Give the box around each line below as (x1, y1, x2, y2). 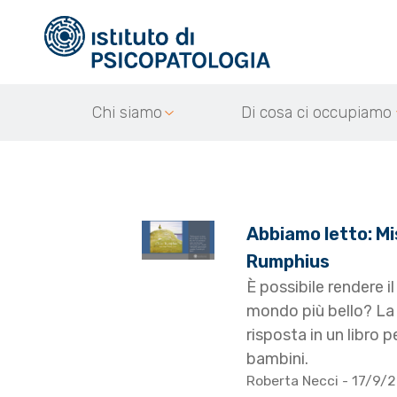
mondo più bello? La (245, 301, 394, 322)
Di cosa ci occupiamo (241, 103, 392, 123)
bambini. (245, 349, 308, 370)
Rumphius (245, 251, 330, 273)
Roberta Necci (245, 372, 342, 390)
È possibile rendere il (245, 277, 394, 298)
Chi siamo (91, 103, 162, 123)
